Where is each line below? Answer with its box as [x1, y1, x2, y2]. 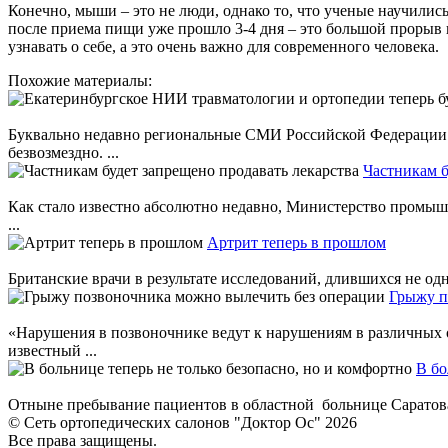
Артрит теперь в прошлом [207, 233, 386, 251]
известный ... [8, 341, 97, 359]
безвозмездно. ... [8, 143, 119, 161]
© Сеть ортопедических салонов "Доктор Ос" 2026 [8, 413, 357, 431]
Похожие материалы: [8, 71, 152, 89]
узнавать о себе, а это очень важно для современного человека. [8, 37, 439, 55]
